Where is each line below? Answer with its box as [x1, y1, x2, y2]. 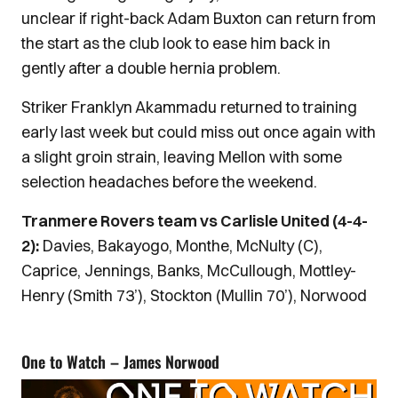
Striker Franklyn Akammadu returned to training [21, 97, 357, 117]
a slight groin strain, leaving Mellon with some [21, 147, 342, 167]
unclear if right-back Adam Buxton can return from [21, 8, 376, 28]
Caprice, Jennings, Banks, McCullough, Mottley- [21, 260, 356, 281]
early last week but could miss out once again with [21, 122, 376, 142]
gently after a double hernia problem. [21, 58, 281, 78]
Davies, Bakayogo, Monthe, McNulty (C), [39, 235, 322, 256]
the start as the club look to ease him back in [21, 33, 330, 53]
